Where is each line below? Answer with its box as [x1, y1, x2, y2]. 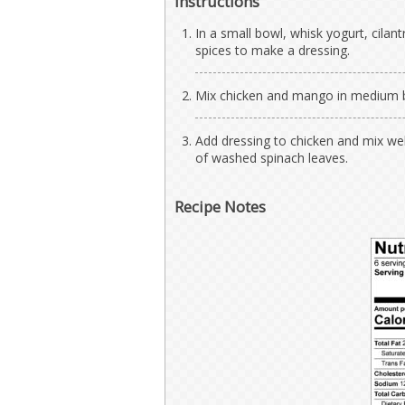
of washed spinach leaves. [195, 148, 348, 166]
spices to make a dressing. [195, 41, 350, 59]
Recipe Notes [174, 195, 266, 217]
